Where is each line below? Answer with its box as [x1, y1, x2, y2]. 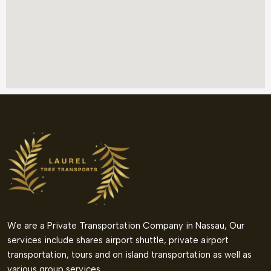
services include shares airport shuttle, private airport [7, 235, 229, 246]
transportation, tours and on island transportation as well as [7, 249, 252, 261]
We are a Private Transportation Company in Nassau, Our [7, 220, 244, 232]
